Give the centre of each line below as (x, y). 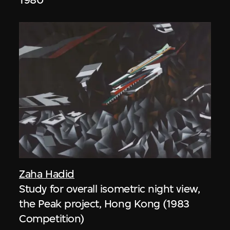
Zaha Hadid (47, 174)
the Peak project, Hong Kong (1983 (104, 204)
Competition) (52, 219)
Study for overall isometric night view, (110, 189)
